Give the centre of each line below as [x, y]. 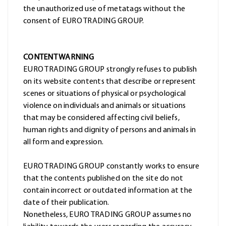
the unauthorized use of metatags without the [104, 9]
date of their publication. [66, 203]
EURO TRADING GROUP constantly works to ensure [111, 167]
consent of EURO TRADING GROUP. [84, 21]
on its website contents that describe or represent [110, 82]
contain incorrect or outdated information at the [108, 191]
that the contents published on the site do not [103, 179]
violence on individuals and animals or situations [105, 106]
